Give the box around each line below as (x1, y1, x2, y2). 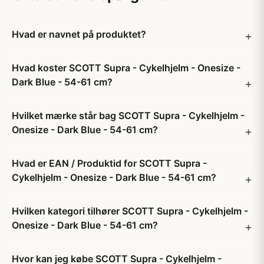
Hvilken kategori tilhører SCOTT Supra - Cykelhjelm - (12, 205, 248, 217)
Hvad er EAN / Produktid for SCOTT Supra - (12, 157, 207, 169)
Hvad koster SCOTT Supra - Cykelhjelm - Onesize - (12, 62, 240, 74)
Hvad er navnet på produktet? (12, 28, 146, 40)
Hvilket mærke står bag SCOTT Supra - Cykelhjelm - (12, 110, 245, 121)
